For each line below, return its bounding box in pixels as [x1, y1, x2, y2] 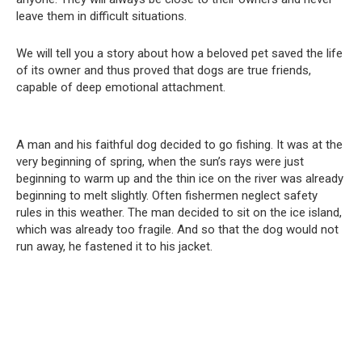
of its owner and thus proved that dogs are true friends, [16, 63, 311, 78]
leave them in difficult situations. [16, 9, 187, 23]
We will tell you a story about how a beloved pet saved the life [16, 46, 343, 61]
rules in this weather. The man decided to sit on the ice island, [16, 205, 342, 220]
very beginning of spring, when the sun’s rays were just [16, 154, 304, 169]
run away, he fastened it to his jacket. [16, 239, 213, 254]
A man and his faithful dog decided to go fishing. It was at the [16, 137, 343, 152]
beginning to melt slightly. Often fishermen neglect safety [16, 188, 318, 203]
